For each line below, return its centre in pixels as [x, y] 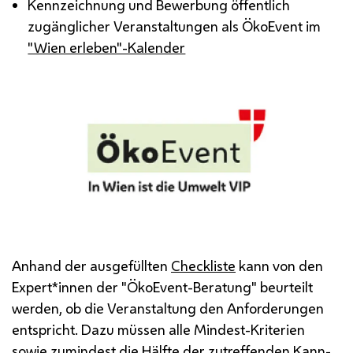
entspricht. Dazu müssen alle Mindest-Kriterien [158, 330]
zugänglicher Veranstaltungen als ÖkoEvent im [175, 26]
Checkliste [203, 266]
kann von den [279, 266]
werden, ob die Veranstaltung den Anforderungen [168, 308]
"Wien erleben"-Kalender [107, 47]
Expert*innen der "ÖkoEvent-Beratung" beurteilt [162, 287]
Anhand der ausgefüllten [91, 266]
